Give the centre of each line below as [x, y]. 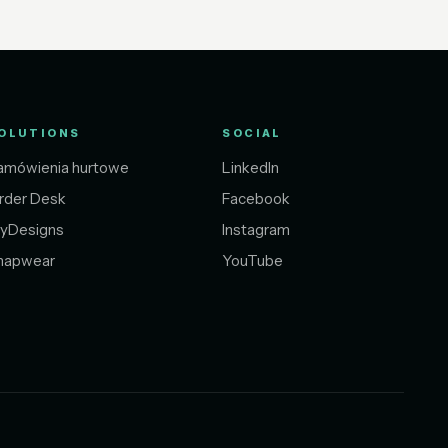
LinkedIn [251, 168]
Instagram [256, 230]
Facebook [256, 199]
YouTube [253, 261]
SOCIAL [252, 133]
